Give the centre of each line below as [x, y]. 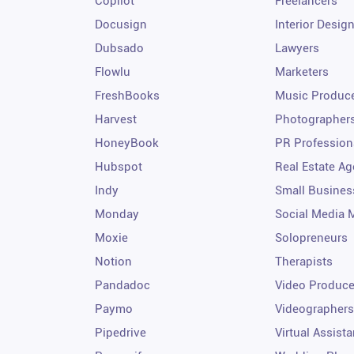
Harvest [116, 119]
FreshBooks [128, 95]
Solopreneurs [311, 237]
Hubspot [119, 166]
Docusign [121, 24]
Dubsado [120, 48]
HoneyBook [127, 143]
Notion [114, 261]
